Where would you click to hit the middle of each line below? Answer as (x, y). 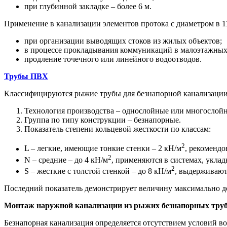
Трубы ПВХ (26, 77)
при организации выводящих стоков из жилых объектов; (123, 41)
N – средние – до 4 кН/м (66, 160)
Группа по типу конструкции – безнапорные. (103, 120)
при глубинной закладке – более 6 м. (88, 7)
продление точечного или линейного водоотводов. (113, 59)
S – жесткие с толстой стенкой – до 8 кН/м (98, 171)
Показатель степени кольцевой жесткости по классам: (118, 129)
